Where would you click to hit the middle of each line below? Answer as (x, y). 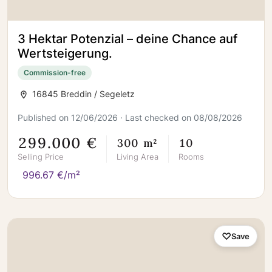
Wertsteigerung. (65, 53)
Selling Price (41, 156)
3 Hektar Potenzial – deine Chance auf (127, 39)
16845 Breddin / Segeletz (82, 94)
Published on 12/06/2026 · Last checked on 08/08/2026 (130, 117)
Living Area (138, 157)
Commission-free (55, 73)
